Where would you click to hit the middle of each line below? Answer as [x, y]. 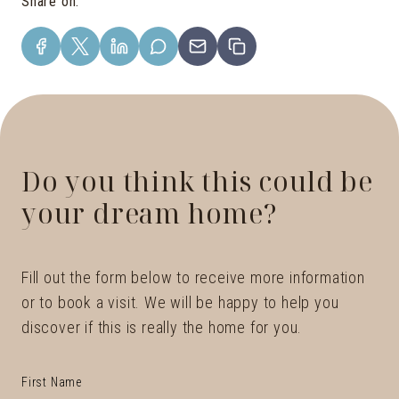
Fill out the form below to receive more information [193, 277]
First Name [52, 382]
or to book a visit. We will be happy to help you [180, 302]
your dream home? [150, 213]
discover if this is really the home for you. [162, 327]
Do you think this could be [197, 181]
